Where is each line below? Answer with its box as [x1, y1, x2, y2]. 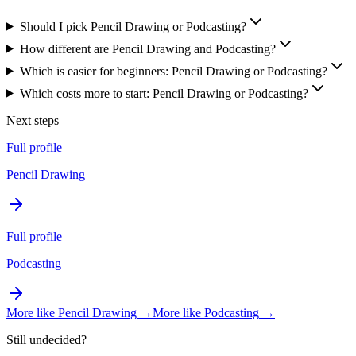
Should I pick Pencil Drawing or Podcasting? [19, 19, 246, 33]
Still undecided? [6, 332, 87, 346]
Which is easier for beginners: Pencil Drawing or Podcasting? [19, 64, 327, 78]
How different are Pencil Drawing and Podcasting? [19, 41, 276, 56]
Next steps [6, 113, 59, 127]
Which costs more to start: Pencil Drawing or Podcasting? [19, 86, 308, 100]
